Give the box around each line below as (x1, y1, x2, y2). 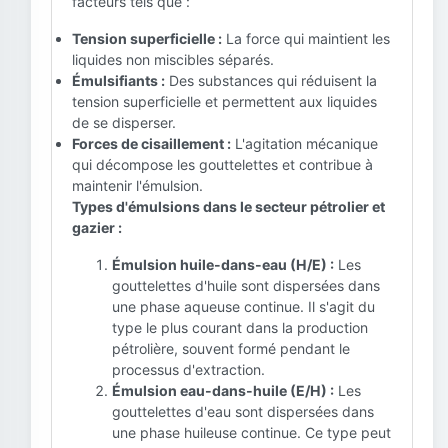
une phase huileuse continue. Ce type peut (112, 424, 391, 441)
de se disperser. (72, 114, 176, 131)
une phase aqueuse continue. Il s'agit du (112, 298, 375, 315)
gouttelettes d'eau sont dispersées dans (112, 403, 374, 420)
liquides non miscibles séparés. (72, 51, 274, 68)
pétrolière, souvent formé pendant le (112, 340, 350, 357)
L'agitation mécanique (231, 135, 378, 152)
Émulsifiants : (72, 72, 165, 89)
